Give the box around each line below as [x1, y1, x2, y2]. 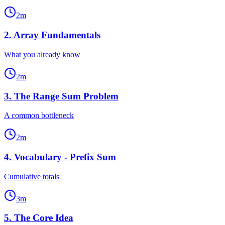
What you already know [4, 50, 80, 59]
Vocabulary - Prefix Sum [14, 152, 116, 162]
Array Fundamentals [14, 30, 100, 41]
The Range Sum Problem [14, 90, 119, 101]
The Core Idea [14, 212, 73, 223]
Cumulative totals [4, 172, 59, 181]
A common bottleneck [4, 111, 74, 120]
